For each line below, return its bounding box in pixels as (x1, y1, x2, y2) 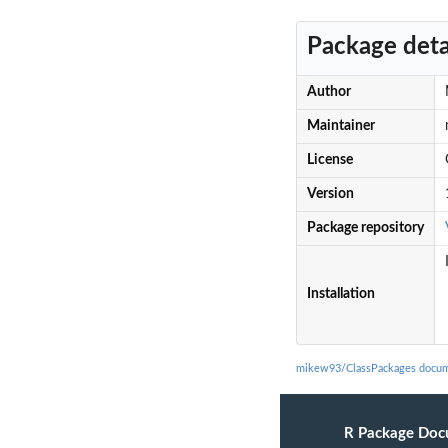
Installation (306, 287, 375, 302)
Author (306, 85, 351, 100)
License (306, 153, 353, 168)
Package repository (306, 221, 424, 236)
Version (306, 187, 354, 202)
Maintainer (306, 119, 375, 134)
